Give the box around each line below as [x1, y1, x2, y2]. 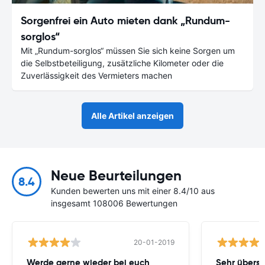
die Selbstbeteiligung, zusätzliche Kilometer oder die [21, 57, 224, 68]
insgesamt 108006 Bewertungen [51, 198, 177, 208]
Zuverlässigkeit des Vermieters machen [21, 70, 172, 80]
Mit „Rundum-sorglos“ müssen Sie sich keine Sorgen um [21, 45, 235, 56]
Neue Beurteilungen [51, 166, 182, 185]
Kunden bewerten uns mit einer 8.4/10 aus [51, 185, 215, 196]
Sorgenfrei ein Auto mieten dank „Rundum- [21, 13, 230, 27]
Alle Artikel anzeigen [91, 110, 174, 121]
